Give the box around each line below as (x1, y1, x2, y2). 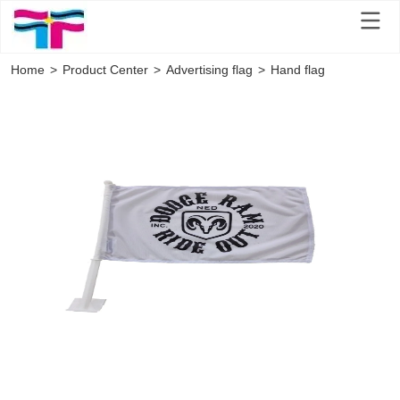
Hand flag (271, 62, 326, 78)
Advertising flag (166, 62, 254, 78)
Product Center (62, 62, 149, 78)
